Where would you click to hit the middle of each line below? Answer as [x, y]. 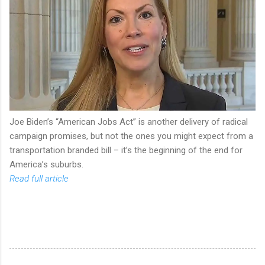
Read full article [39, 178]
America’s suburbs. [46, 164]
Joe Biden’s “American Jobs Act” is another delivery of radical [129, 122]
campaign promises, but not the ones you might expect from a [131, 136]
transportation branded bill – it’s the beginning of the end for [126, 150]
